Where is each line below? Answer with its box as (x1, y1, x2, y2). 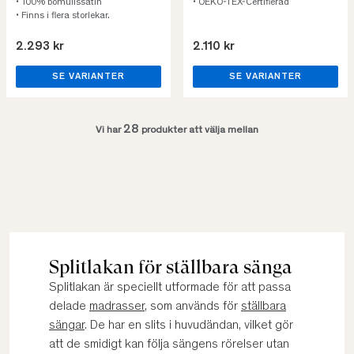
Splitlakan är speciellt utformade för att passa (49, 281, 291, 294)
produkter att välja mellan (139, 126, 258, 136)
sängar (49, 319, 85, 332)
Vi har (96, 126, 123, 136)
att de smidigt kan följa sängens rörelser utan (49, 338, 289, 351)
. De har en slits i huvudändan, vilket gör (85, 319, 293, 332)
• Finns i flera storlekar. (16, 11, 110, 21)
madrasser (89, 300, 145, 313)
